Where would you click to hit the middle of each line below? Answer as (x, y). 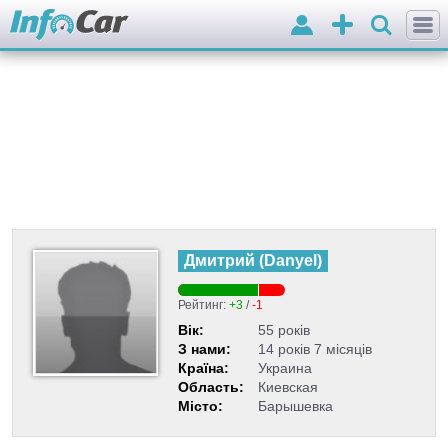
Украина (285, 367)
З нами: (204, 348)
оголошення (368, 64)
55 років (284, 329)
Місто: (200, 405)
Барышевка (295, 405)
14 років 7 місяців (315, 348)
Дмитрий (219, 260)
